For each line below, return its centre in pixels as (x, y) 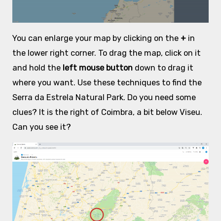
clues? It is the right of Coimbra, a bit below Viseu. (107, 112)
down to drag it (164, 68)
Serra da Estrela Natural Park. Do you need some (104, 97)
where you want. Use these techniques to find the (107, 82)
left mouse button (97, 68)
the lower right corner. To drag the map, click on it (106, 53)
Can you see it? (41, 127)
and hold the (36, 68)
